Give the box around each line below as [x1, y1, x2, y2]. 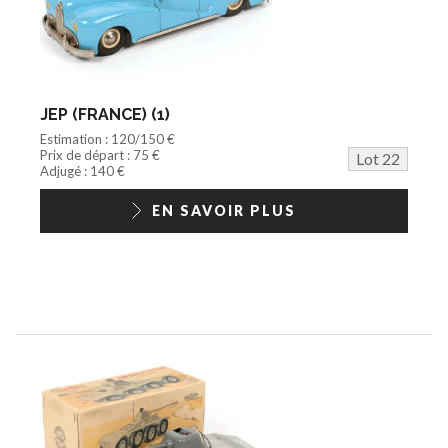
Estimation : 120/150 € [40, 130, 175, 147]
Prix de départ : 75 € [40, 146, 160, 163]
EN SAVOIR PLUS [152, 201, 296, 219]
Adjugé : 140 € [40, 162, 125, 179]
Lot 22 [356, 148, 400, 168]
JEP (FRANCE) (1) [40, 104, 170, 124]
